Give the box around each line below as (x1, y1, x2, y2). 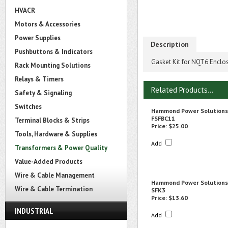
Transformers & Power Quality (15, 144, 107, 152)
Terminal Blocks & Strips (15, 116, 90, 125)
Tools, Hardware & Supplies (15, 130, 97, 138)
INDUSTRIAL (15, 206, 53, 216)
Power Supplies (15, 34, 61, 42)
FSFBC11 (151, 115, 175, 122)
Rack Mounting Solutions (15, 61, 91, 70)
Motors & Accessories (15, 20, 80, 28)
